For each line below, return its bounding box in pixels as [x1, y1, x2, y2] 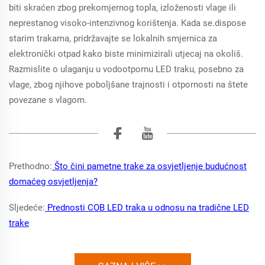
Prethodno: [9, 161, 52, 172]
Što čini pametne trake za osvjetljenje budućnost [52, 161, 247, 172]
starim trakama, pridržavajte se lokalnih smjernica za [9, 33, 217, 44]
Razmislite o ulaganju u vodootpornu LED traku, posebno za [9, 64, 244, 75]
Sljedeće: [9, 202, 45, 213]
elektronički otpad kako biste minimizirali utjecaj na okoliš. [9, 49, 243, 59]
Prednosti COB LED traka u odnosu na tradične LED [45, 202, 249, 213]
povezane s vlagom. [9, 95, 87, 105]
